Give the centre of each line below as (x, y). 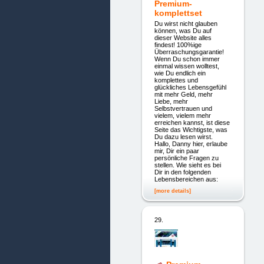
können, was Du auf (183, 31)
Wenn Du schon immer (187, 59)
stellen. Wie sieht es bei (187, 165)
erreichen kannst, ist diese (192, 123)
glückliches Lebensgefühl (190, 88)
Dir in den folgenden (182, 172)
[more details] (172, 191)
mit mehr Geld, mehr (183, 95)
